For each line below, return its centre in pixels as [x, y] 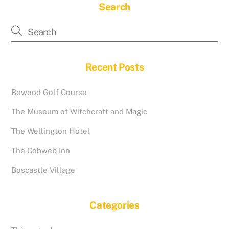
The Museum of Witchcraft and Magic [79, 111]
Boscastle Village [43, 170]
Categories [114, 205]
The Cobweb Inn [41, 151]
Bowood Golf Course [49, 92]
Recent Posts [114, 67]
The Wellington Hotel [51, 131]
